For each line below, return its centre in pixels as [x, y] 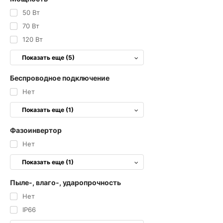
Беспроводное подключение [60, 78]
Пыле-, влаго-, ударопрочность [65, 182]
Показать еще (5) [48, 57]
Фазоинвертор [36, 130]
